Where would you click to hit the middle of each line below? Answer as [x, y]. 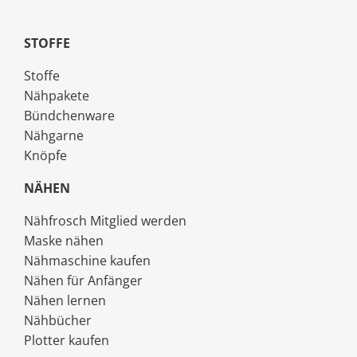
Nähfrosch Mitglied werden [105, 221]
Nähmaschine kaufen [87, 261]
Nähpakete [57, 96]
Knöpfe [45, 156]
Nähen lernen [65, 301]
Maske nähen [64, 241]
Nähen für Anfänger [83, 281]
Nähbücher [58, 321]
